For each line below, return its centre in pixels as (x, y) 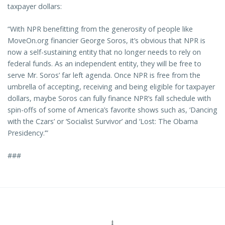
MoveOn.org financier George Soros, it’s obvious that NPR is (106, 40)
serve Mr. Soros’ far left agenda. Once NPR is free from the (104, 75)
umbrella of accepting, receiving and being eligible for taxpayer (111, 86)
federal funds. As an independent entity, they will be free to (104, 63)
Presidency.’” (28, 133)
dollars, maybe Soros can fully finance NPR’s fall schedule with (109, 98)
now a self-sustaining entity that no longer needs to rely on (104, 52)
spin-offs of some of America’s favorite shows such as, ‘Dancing (113, 109)
